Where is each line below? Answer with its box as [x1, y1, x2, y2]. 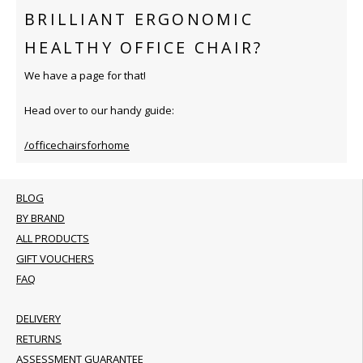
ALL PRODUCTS [16, 231, 89, 246]
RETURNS [16, 331, 62, 347]
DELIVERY [16, 311, 61, 327]
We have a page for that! [24, 68, 146, 83]
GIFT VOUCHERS [16, 251, 94, 267]
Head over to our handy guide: [24, 103, 174, 118]
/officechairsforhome [24, 138, 130, 153]
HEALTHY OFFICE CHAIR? [24, 37, 263, 59]
